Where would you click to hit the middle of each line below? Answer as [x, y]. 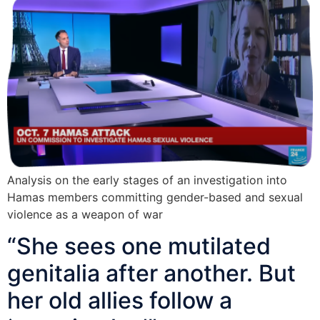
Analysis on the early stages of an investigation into [147, 180]
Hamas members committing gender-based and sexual [155, 197]
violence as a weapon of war [85, 214]
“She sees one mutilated [139, 246]
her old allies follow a [120, 301]
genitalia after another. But [151, 274]
